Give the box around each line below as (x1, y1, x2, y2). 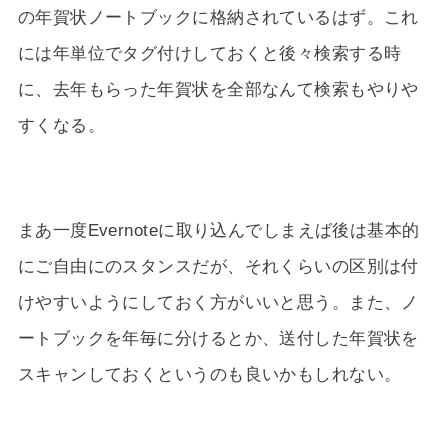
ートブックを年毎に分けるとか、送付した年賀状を (17, 328, 419, 349)
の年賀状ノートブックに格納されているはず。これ (17, 7, 419, 28)
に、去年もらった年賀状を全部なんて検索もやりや (17, 79, 419, 100)
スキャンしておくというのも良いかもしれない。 (17, 364, 402, 385)
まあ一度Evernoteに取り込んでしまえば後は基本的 (17, 220, 420, 241)
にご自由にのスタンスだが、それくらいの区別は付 (17, 256, 419, 277)
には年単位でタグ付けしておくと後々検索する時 (17, 43, 402, 64)
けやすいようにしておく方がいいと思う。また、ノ (17, 292, 419, 313)
